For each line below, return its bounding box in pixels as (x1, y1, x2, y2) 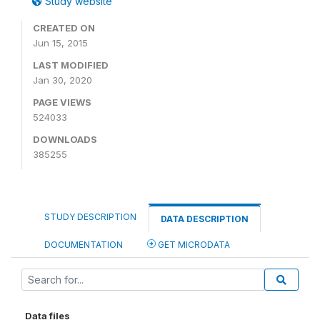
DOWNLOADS (33, 134, 97, 145)
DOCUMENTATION (44, 239, 123, 250)
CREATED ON (33, 22, 95, 34)
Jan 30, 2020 (33, 74, 92, 86)
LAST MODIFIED (33, 59, 109, 71)
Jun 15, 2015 (33, 37, 88, 49)
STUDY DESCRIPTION (44, 211, 136, 222)
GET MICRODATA (156, 239, 230, 250)
